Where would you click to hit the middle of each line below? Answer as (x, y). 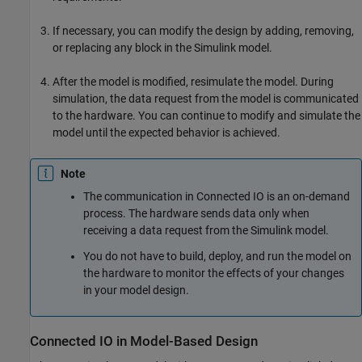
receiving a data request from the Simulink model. (206, 231)
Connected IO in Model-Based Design (144, 341)
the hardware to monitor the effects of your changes (214, 273)
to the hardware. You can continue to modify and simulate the (206, 116)
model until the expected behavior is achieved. (166, 133)
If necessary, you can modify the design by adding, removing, (203, 31)
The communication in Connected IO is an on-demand (217, 197)
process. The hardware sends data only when (196, 214)
